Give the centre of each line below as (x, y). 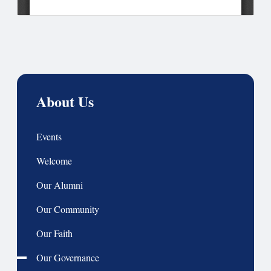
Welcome (54, 161)
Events (49, 136)
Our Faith (54, 233)
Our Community (68, 209)
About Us (65, 101)
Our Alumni (60, 185)
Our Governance (68, 257)
